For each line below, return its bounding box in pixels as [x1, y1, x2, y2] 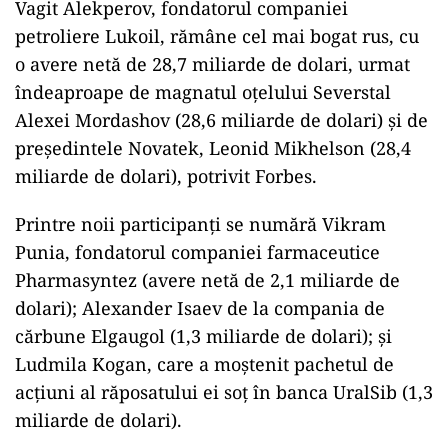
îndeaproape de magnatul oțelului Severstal [15, 80, 391, 104]
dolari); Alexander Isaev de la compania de [15, 296, 385, 320]
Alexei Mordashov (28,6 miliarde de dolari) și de [15, 108, 428, 132]
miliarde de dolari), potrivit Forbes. [15, 164, 317, 188]
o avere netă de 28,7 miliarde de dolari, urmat [15, 52, 410, 76]
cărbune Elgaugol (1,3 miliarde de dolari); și [15, 324, 392, 348]
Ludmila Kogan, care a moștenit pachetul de [15, 352, 394, 376]
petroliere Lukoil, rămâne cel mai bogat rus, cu [15, 24, 419, 48]
